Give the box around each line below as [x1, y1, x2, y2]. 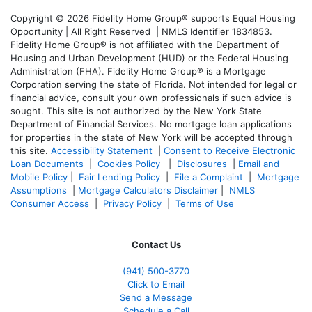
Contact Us [131, 238, 181, 250]
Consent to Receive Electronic [164, 144, 295, 156]
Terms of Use [175, 197, 237, 209]
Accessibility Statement [51, 144, 153, 156]
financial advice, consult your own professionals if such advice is [10, 91, 292, 103]
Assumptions [10, 184, 67, 196]
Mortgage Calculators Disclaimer [78, 184, 218, 196]
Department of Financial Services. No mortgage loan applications [10, 118, 292, 130]
